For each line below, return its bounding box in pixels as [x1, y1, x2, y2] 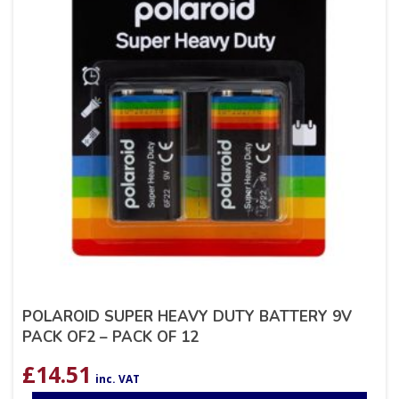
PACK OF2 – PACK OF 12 [22, 327, 199, 348]
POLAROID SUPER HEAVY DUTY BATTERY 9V [22, 306, 352, 328]
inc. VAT [95, 371, 140, 387]
